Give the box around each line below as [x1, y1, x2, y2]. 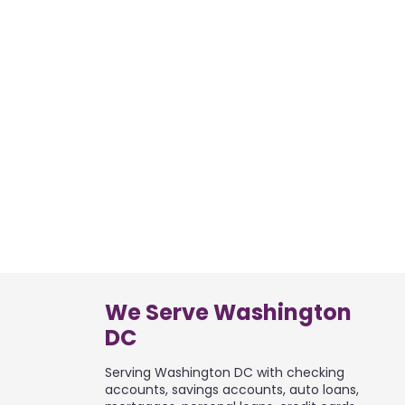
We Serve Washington [105, 297, 353, 328]
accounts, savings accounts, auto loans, [105, 381, 360, 400]
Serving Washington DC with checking [105, 363, 345, 382]
